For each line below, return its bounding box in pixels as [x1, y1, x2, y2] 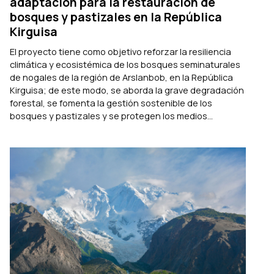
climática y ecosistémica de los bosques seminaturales [10, 58, 240, 71]
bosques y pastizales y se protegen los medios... [10, 109, 213, 122]
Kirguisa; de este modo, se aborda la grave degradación [10, 84, 244, 97]
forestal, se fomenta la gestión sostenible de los [10, 97, 212, 109]
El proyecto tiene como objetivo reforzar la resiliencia [10, 45, 231, 58]
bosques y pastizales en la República [10, 9, 222, 25]
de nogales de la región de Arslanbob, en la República [10, 71, 233, 84]
